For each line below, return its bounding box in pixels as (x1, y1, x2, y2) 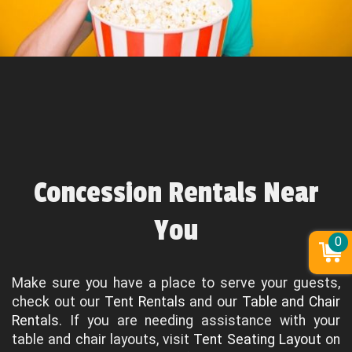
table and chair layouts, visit (12, 332, 194, 348)
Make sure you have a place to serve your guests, (12, 275, 340, 291)
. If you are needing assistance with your (59, 313, 340, 329)
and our (185, 294, 242, 310)
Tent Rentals (104, 294, 185, 310)
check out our (12, 294, 104, 310)
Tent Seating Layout (193, 332, 321, 348)
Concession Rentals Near (33, 176, 319, 211)
